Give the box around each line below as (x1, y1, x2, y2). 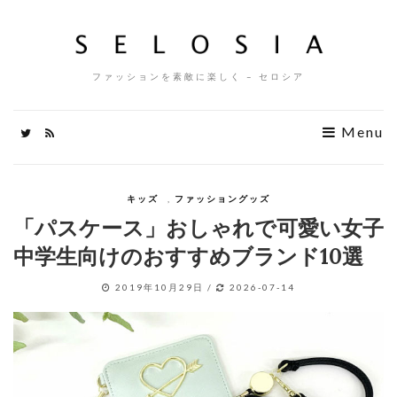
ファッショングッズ (175, 193, 270, 204)
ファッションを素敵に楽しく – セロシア (92, 71, 305, 82)
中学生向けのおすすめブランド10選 (13, 243, 363, 270)
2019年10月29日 (115, 282, 204, 292)
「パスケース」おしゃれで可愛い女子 (13, 214, 384, 242)
